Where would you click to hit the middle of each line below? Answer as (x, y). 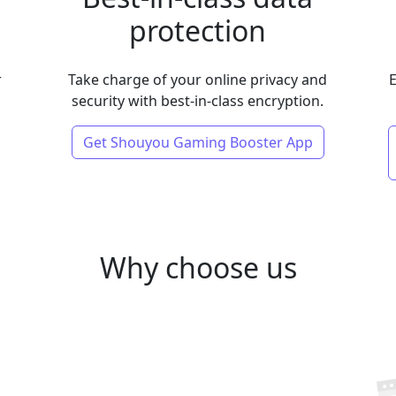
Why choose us (198, 267)
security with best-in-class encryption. (198, 101)
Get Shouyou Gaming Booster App (198, 142)
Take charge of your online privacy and (198, 80)
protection (198, 30)
